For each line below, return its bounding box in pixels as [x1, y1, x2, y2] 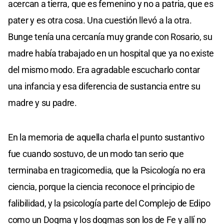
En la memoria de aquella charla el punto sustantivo [8, 131, 204, 142]
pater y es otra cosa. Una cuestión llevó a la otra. [8, 14, 192, 25]
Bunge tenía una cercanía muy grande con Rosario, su [8, 31, 212, 42]
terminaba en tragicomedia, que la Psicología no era [8, 164, 205, 175]
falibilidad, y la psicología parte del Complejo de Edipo [8, 197, 210, 208]
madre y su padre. [8, 97, 77, 108]
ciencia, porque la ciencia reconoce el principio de [8, 181, 195, 192]
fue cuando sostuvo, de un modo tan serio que [8, 148, 184, 159]
